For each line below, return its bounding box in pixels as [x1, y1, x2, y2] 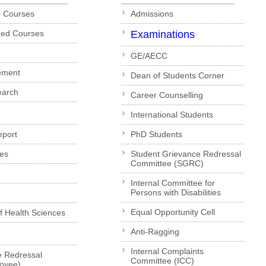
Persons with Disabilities [130, 188, 221, 198]
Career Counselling [130, 90, 203, 100]
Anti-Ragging [130, 227, 179, 237]
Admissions [130, 9, 173, 19]
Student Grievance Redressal [130, 149, 241, 159]
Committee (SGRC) [130, 159, 204, 169]
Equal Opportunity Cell [130, 207, 215, 217]
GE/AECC [130, 51, 167, 61]
